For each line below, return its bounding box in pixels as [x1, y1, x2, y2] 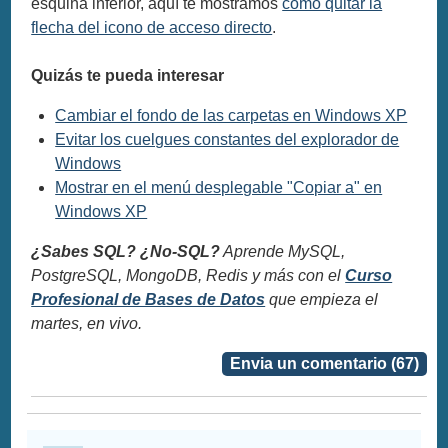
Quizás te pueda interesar [31, 67, 225, 85]
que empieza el [265, 291, 379, 309]
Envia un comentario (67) [229, 355, 419, 373]
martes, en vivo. [31, 315, 143, 333]
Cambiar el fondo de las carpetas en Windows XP [55, 107, 408, 125]
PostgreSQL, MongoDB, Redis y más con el [31, 267, 346, 285]
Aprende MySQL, [220, 243, 346, 261]
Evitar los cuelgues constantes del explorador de [55, 131, 400, 149]
